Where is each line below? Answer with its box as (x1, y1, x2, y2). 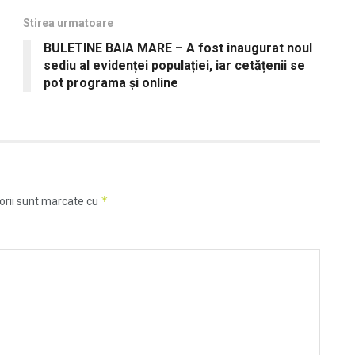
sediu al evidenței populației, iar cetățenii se (44, 57, 305, 73)
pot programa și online (44, 74, 178, 90)
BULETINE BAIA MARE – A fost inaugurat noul (44, 40, 312, 55)
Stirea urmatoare (23, 16, 113, 29)
